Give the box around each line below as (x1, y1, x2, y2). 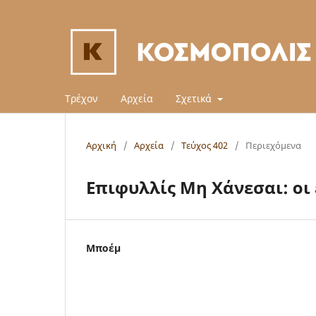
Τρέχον (65, 91, 98, 105)
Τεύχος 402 (181, 138, 228, 152)
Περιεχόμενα (245, 138, 301, 152)
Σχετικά (176, 91, 214, 105)
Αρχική (86, 138, 116, 152)
